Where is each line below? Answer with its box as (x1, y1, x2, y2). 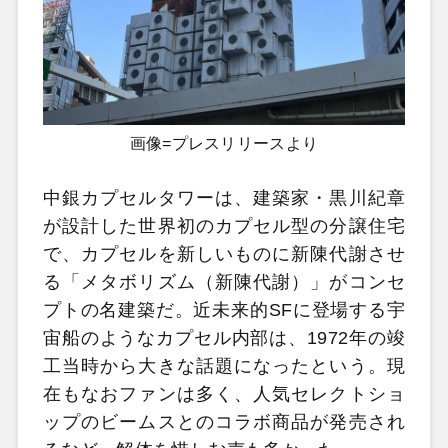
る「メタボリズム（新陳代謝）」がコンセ (42, 272, 406, 293)
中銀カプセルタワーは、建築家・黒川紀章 (42, 188, 406, 209)
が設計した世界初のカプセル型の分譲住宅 (42, 216, 406, 237)
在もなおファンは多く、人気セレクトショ (42, 384, 406, 405)
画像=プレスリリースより (129, 135, 319, 153)
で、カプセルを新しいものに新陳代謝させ (42, 244, 406, 265)
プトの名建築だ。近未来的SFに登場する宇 (42, 300, 406, 321)
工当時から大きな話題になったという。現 (42, 356, 406, 377)
